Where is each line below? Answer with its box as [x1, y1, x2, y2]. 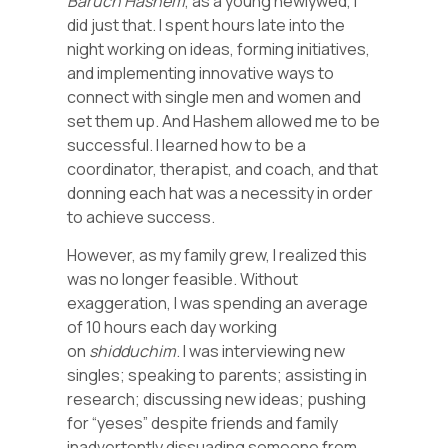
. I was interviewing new [176, 339, 346, 362]
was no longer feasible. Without [67, 267, 299, 290]
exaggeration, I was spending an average [67, 291, 369, 314]
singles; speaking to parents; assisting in [67, 363, 368, 386]
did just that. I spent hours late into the [67, 13, 346, 36]
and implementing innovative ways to [67, 61, 335, 84]
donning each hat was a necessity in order [67, 181, 374, 204]
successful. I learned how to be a [67, 133, 307, 156]
